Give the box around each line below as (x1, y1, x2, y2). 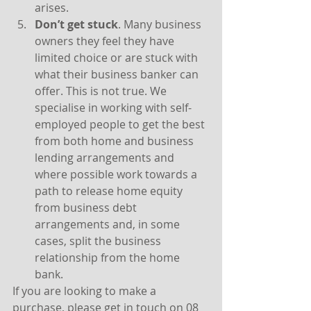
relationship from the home (35, 250, 183, 265)
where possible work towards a (35, 167, 200, 182)
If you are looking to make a (12, 283, 159, 299)
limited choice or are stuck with (35, 50, 201, 65)
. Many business (118, 17, 204, 32)
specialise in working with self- (35, 100, 192, 115)
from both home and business (35, 133, 196, 149)
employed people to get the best (35, 117, 208, 132)
